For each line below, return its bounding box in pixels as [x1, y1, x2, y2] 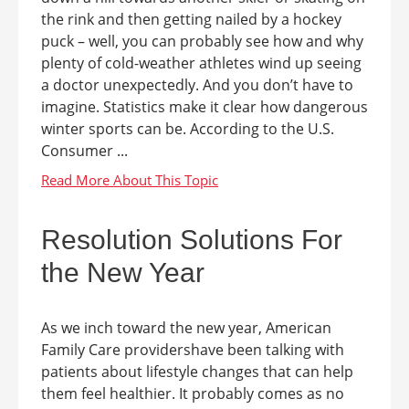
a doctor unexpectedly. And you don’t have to [41, 75, 353, 95]
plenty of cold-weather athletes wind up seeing [41, 53, 362, 73]
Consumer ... [41, 141, 128, 161]
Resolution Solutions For [41, 225, 342, 255]
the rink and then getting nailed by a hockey [41, 9, 341, 29]
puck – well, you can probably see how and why [41, 31, 363, 51]
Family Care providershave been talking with [41, 340, 344, 360]
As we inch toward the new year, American [41, 318, 331, 338]
